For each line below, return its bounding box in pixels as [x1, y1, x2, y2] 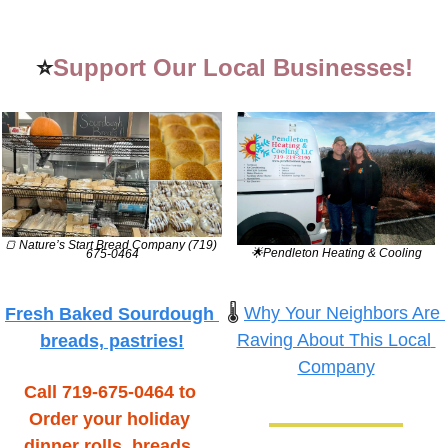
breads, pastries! [40, 331, 184, 352]
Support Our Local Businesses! [52, 53, 413, 81]
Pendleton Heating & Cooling [262, 245, 422, 260]
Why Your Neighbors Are [244, 302, 440, 323]
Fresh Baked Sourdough [5, 304, 214, 325]
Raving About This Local [236, 329, 431, 350]
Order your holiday [29, 409, 190, 430]
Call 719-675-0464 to [23, 382, 196, 403]
